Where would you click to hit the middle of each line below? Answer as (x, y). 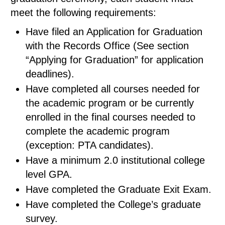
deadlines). (50, 74)
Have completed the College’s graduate (113, 204)
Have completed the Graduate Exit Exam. (119, 189)
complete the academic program (98, 131)
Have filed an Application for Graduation (114, 32)
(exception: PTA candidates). (90, 145)
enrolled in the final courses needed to (110, 117)
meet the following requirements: (83, 13)
